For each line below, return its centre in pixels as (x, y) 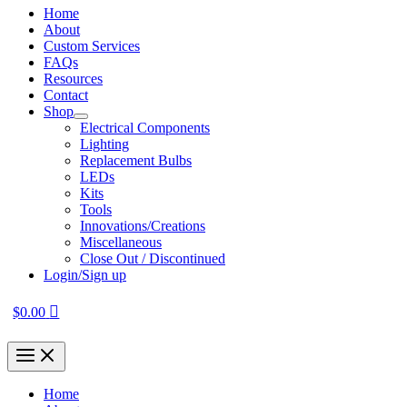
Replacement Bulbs (136, 161)
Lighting (104, 144)
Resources (73, 79)
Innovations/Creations (143, 226)
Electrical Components (145, 128)
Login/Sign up (85, 275)
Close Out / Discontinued (153, 259)
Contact (66, 95)
